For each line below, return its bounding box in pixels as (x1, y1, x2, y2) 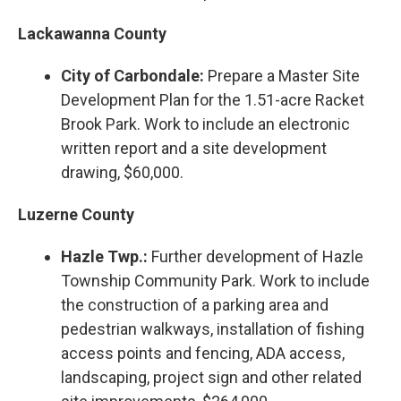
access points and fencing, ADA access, (61, 343, 345, 363)
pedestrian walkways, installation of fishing (61, 319, 364, 338)
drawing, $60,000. (61, 162, 183, 182)
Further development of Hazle (148, 246, 363, 266)
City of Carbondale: (61, 65, 204, 85)
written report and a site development (61, 138, 327, 158)
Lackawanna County (18, 23, 166, 43)
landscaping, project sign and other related (61, 367, 362, 387)
